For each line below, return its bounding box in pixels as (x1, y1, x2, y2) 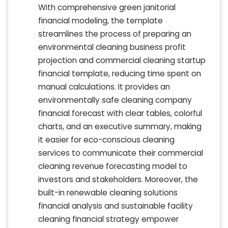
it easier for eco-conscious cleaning (38, 134, 175, 146)
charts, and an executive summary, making (38, 121, 202, 132)
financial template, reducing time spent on (38, 68, 201, 79)
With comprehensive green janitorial (38, 2, 176, 13)
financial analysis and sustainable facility (38, 201, 193, 212)
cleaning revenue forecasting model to (38, 161, 187, 172)
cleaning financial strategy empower (38, 214, 179, 225)
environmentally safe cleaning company (38, 95, 192, 106)
